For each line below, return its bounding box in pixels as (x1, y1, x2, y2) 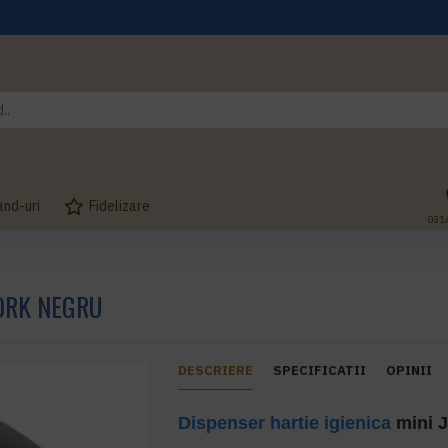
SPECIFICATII (273, 362, 367, 379)
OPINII (386, 362, 433, 379)
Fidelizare (89, 196, 150, 215)
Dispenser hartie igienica (178, 413, 392, 433)
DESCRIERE (178, 362, 254, 379)
